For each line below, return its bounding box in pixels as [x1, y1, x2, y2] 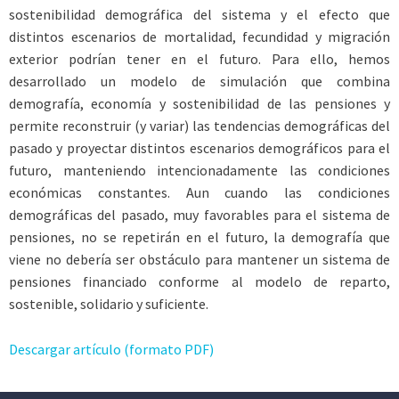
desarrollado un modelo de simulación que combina [9, 72, 390, 90]
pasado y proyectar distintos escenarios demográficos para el [9, 139, 390, 157]
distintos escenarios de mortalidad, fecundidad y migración [9, 28, 390, 45]
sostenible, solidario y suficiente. [9, 295, 208, 313]
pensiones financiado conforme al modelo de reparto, [9, 273, 390, 290]
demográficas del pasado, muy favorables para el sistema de [9, 206, 390, 224]
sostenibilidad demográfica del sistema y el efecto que [9, 5, 390, 23]
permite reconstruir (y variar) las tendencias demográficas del [9, 117, 390, 134]
